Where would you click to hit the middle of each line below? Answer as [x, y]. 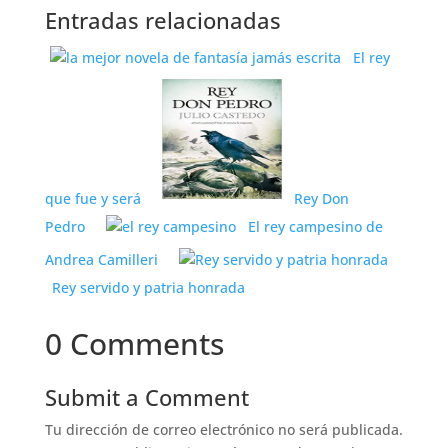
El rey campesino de [315, 226]
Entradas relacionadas [162, 20]
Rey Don [321, 198]
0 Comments [134, 343]
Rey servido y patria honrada [148, 287]
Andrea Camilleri [101, 259]
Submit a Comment [146, 397]
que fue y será [92, 198]
